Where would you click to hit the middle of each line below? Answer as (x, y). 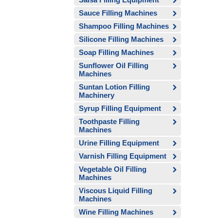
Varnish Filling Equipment (123, 156)
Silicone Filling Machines (121, 39)
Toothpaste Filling (109, 121)
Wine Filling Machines (116, 212)
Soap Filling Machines (116, 52)
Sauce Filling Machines (118, 13)
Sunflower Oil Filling (114, 65)
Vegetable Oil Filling (113, 169)
